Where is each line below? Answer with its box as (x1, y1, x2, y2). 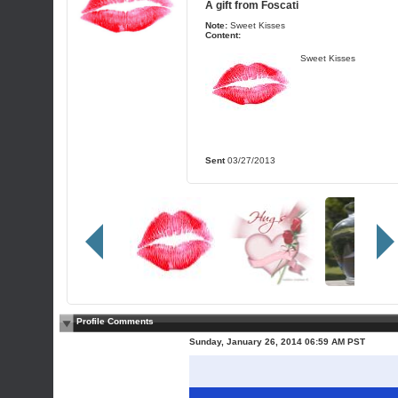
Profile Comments (76, 316, 154, 326)
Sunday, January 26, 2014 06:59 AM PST (189, 337, 365, 346)
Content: (204, 30, 241, 41)
